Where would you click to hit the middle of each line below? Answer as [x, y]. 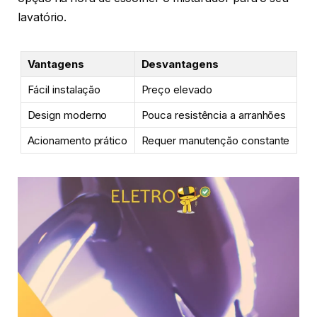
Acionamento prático [77, 140]
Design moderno [67, 115]
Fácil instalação [64, 89]
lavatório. [42, 18]
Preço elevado [177, 89]
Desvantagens [180, 64]
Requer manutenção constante [215, 140]
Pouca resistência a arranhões [214, 115]
